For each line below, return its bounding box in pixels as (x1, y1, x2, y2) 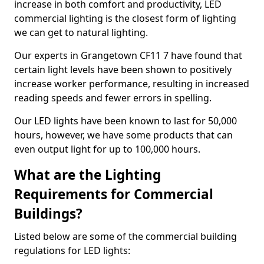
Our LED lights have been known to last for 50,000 (14, 114, 237, 127)
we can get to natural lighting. (14, 25, 148, 39)
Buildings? (14, 204, 82, 223)
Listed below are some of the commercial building (14, 229, 237, 243)
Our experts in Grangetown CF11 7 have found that (14, 48, 242, 62)
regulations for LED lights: (14, 243, 130, 257)
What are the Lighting (14, 165, 161, 184)
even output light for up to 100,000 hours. (14, 142, 200, 156)
